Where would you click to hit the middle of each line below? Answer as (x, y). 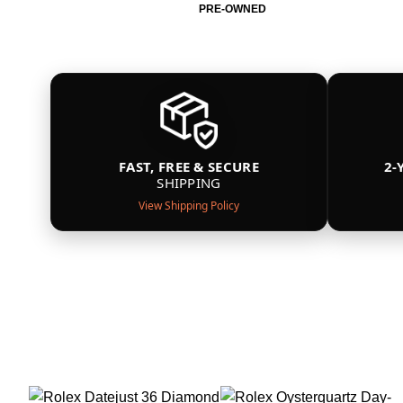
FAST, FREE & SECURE (189, 166)
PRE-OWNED (232, 9)
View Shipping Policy (189, 206)
